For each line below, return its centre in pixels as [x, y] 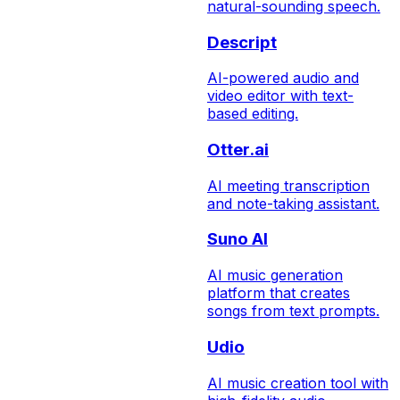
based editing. [253, 114]
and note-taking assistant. [293, 203]
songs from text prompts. [293, 311]
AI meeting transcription [288, 185]
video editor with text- [280, 96]
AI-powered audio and [283, 78]
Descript [242, 42]
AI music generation [275, 275]
